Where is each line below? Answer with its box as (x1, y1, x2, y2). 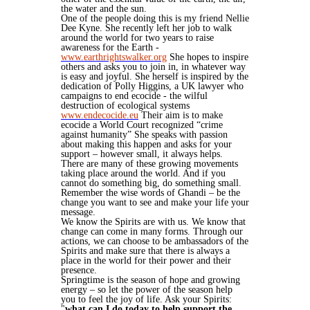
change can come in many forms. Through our (61, 226, 243, 237)
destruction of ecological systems (61, 100, 190, 111)
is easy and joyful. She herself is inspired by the (61, 71, 248, 82)
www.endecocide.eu (61, 110, 138, 121)
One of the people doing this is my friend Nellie (61, 13, 249, 24)
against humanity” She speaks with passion (61, 129, 228, 140)
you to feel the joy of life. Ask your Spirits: (61, 294, 232, 305)
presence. (61, 265, 97, 276)
